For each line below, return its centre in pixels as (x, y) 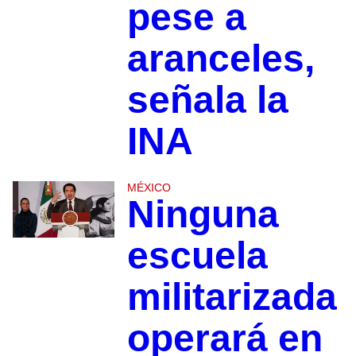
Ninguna (203, 214)
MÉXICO (149, 187)
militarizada (232, 296)
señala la (207, 99)
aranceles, (221, 58)
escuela (197, 255)
